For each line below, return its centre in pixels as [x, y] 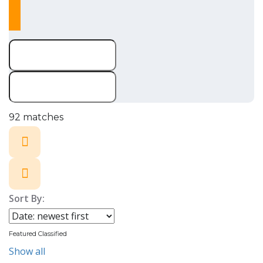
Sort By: [27, 198]
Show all [27, 251]
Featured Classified [38, 234]
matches [42, 117]
